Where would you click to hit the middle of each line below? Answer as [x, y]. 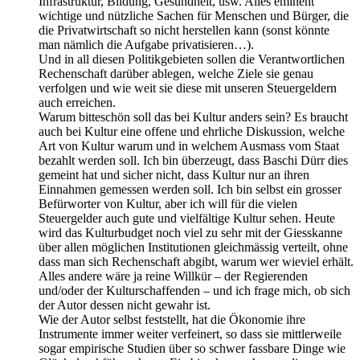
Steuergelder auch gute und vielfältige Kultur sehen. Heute [187, 218]
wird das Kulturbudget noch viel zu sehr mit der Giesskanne [190, 232]
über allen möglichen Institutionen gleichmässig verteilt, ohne [193, 247]
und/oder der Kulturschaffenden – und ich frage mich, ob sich [194, 290]
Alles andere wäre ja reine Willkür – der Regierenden [173, 276]
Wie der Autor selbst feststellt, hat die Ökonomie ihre [172, 319]
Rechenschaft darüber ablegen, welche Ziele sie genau [176, 73]
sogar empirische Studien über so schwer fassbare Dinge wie [192, 348]
